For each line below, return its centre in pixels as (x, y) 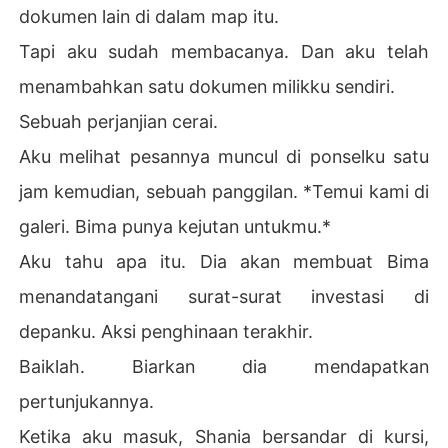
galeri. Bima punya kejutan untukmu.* (175, 226)
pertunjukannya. (87, 401)
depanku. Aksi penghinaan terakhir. (166, 331)
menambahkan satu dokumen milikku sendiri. (207, 86)
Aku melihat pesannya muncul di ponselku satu (224, 156)
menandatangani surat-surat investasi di (224, 296)
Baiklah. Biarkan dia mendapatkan (224, 366)
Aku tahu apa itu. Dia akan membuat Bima (224, 261)
